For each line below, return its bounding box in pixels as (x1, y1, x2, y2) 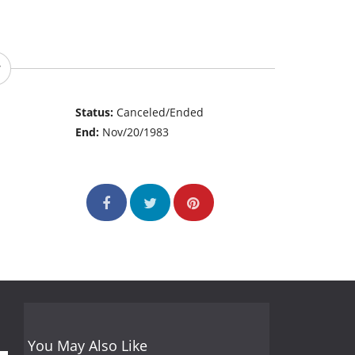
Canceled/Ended (116, 105, 204, 120)
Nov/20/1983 (102, 124, 170, 140)
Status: (75, 105, 117, 120)
